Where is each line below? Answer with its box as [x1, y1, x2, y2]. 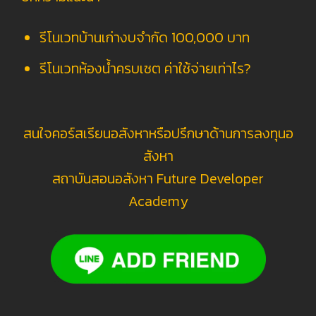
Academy [128, 190, 188, 212]
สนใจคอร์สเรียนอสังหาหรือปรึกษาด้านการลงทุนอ [23, 122, 293, 144]
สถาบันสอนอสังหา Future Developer [52, 167, 264, 189]
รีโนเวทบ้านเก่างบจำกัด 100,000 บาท [39, 26, 250, 48]
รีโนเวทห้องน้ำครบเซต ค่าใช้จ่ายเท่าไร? [39, 57, 251, 79]
